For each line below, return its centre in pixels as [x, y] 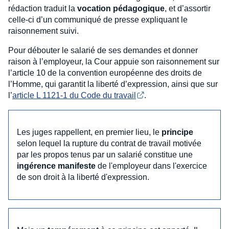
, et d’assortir [188, 8]
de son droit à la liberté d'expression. [83, 177]
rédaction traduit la [43, 8]
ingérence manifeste [56, 166]
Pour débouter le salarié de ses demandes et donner [103, 50]
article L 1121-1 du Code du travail [74, 95]
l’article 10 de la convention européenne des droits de [105, 73]
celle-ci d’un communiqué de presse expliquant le [98, 19]
